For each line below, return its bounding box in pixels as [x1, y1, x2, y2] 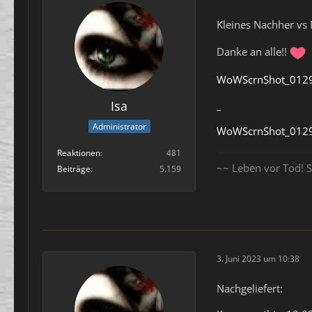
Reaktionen [57, 147, 100, 159]
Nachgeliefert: [217, 281, 283, 295]
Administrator [92, 120, 146, 133]
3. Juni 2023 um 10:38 [217, 253, 299, 265]
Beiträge [57, 163, 91, 175]
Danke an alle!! [217, 45, 290, 59]
